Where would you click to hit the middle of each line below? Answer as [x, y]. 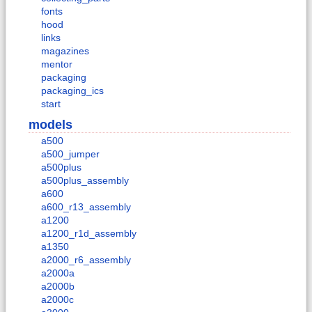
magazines [65, 51]
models [50, 124]
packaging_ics [72, 91]
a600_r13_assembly [86, 207]
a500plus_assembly [85, 181]
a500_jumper [70, 154]
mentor [57, 64]
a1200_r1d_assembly [89, 234]
